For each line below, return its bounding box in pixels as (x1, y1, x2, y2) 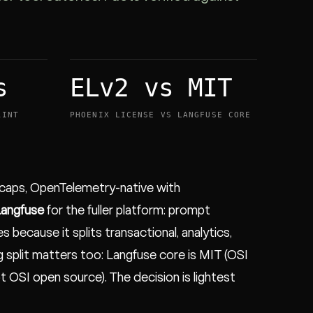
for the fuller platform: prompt (44, 204, 210, 217)
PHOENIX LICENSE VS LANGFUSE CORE (70, 110, 252, 119)
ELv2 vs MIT (70, 73, 233, 102)
